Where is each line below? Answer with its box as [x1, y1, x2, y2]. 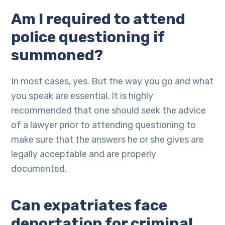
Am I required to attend [11, 10, 186, 28]
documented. [11, 163, 67, 174]
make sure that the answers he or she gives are [11, 134, 204, 145]
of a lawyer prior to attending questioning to [11, 120, 196, 131]
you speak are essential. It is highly [11, 90, 154, 101]
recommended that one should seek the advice [11, 105, 206, 116]
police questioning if [11, 28, 165, 46]
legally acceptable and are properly [11, 149, 157, 160]
